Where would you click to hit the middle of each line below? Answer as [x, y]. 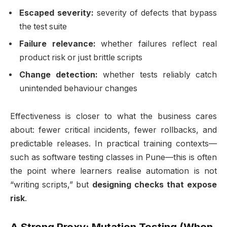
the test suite [43, 26]
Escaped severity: [56, 13]
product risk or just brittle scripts [81, 57]
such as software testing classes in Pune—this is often [113, 158]
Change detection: [59, 74]
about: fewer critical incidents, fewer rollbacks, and [113, 130]
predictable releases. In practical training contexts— [113, 144]
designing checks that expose [154, 185]
